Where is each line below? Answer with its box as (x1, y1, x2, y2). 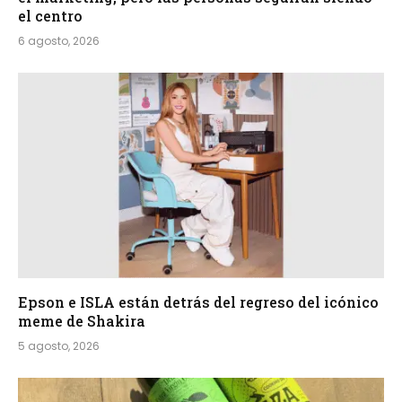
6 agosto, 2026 (18, 32, 100, 48)
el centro (18, 5, 83, 25)
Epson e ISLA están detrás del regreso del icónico (18, 293, 379, 312)
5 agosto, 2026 (18, 338, 100, 354)
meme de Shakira (18, 311, 145, 331)
